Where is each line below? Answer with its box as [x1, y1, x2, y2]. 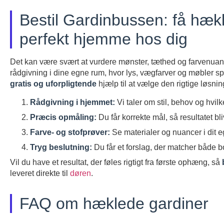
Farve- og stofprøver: [30, 128, 110, 137]
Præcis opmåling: [30, 113, 96, 122]
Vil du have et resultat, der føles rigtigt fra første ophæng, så [10, 158, 222, 167]
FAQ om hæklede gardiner [19, 194, 208, 213]
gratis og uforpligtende [10, 79, 96, 88]
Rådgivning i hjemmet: [30, 98, 115, 107]
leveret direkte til [10, 169, 70, 178]
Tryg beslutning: [30, 143, 92, 152]
